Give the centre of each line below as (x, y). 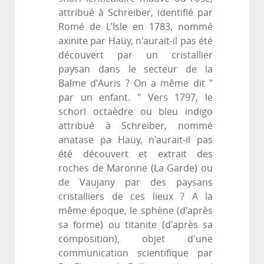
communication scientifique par (136, 253)
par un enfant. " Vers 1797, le (136, 98)
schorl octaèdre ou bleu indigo (136, 112)
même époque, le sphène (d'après (136, 211)
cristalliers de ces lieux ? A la (136, 197)
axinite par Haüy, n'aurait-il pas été (136, 41)
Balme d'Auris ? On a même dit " (136, 84)
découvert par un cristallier (136, 55)
